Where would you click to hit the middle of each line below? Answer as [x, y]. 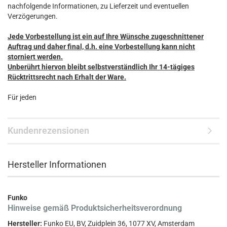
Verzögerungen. [33, 16]
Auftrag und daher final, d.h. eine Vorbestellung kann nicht [101, 47]
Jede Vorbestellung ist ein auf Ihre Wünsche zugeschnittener [106, 37]
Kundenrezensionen [48, 131]
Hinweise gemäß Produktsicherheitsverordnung [95, 208]
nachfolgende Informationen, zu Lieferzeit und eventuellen [98, 6]
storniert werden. [35, 57]
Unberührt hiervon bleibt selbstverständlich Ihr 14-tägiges [101, 67]
